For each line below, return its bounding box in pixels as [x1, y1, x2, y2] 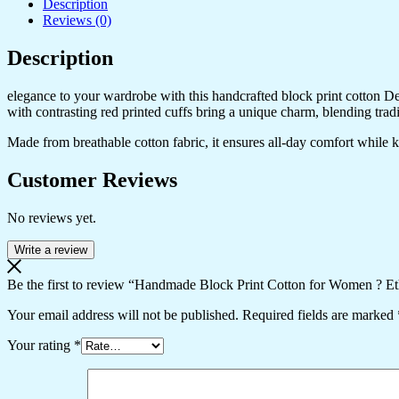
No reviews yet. [7, 209, 96, 225]
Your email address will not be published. [7, 306, 239, 322]
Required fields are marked [242, 306, 397, 322]
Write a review [14, 242, 87, 256]
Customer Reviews [7, 167, 177, 191]
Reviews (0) [43, 12, 111, 28]
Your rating [7, 337, 74, 353]
